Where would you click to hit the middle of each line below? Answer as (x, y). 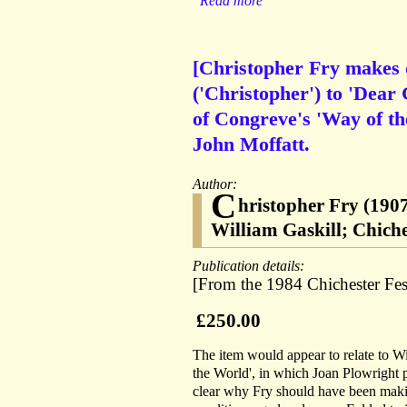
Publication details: (250, 266)
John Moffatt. (251, 144)
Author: (217, 184)
